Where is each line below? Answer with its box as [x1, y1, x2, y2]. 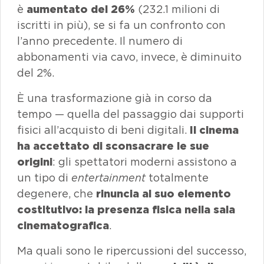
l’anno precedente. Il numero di [17, 35, 183, 47]
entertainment [71, 171, 146, 184]
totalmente [146, 171, 209, 184]
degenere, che [17, 187, 96, 200]
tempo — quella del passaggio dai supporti [17, 108, 244, 120]
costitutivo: [17, 203, 82, 216]
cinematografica [17, 219, 109, 232]
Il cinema [190, 124, 239, 136]
